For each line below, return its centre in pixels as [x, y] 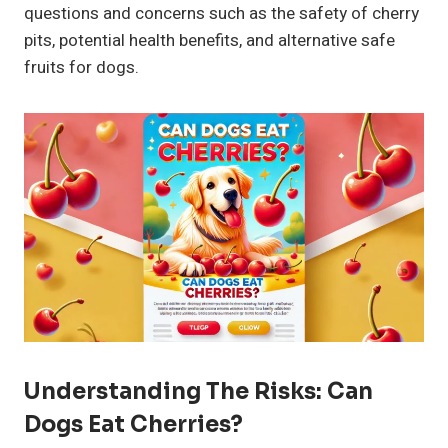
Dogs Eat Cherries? [133, 424]
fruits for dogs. [81, 68]
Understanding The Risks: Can [198, 391]
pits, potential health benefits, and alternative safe [209, 41]
